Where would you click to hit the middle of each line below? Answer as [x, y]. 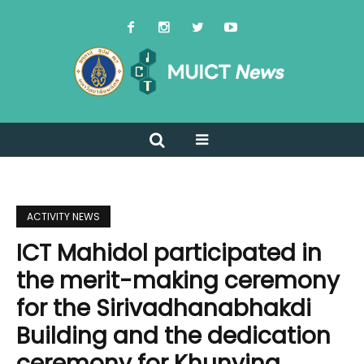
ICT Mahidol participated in [169, 253]
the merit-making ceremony [178, 281]
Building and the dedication [173, 336]
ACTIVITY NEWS [63, 217]
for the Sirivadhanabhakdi [164, 309]
